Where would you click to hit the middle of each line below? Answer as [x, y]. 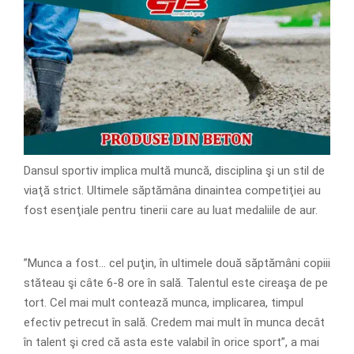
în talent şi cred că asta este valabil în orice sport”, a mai [171, 342]
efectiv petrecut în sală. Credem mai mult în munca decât [174, 322]
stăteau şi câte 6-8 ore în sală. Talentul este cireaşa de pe [176, 282]
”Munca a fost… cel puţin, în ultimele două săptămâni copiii [177, 263]
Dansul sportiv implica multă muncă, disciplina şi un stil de [174, 170]
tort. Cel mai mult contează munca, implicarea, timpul [164, 302]
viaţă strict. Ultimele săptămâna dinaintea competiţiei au [172, 190]
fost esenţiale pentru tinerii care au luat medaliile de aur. [171, 210]
